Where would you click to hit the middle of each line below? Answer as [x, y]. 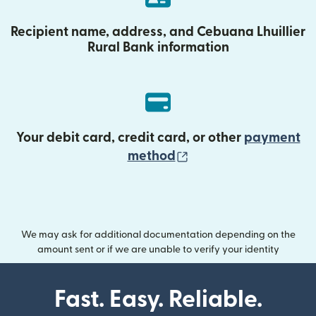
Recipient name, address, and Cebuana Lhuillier [158, 32]
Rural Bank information [158, 48]
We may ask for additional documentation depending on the [158, 235]
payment [272, 138]
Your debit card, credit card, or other [130, 138]
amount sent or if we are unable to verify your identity [158, 250]
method [151, 156]
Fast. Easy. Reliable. [158, 299]
